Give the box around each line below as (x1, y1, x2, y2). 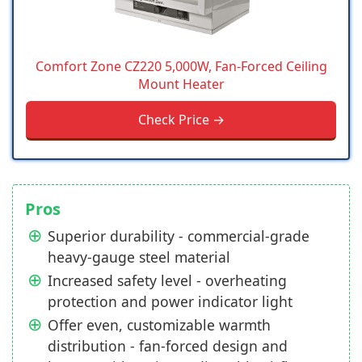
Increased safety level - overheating (48, 270, 287, 290)
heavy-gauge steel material (48, 246, 230, 267)
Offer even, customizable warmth (48, 314, 271, 335)
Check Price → (137, 110, 225, 128)
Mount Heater (137, 74, 225, 93)
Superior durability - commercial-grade (48, 225, 309, 246)
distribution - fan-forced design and (48, 335, 288, 356)
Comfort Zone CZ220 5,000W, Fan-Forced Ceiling (35, 57, 327, 75)
